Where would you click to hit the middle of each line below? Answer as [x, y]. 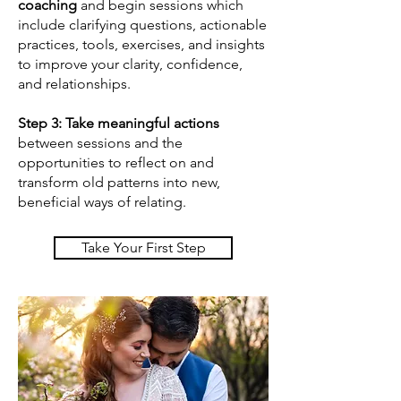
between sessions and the [100, 143]
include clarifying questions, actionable [142, 25]
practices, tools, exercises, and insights [141, 44]
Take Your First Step [143, 247]
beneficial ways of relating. [102, 202]
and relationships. [74, 84]
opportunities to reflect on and [116, 162]
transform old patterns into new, [119, 182]
